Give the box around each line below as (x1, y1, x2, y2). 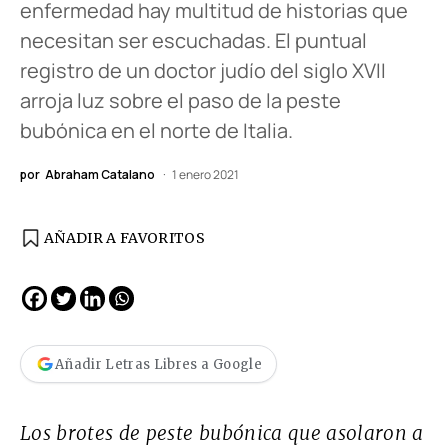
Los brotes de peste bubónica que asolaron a (20, 421, 424, 446)
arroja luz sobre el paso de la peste (20, 87, 341, 115)
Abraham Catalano (45, 166, 155, 184)
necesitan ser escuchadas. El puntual (20, 27, 367, 55)
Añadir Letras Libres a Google (55, 355, 262, 373)
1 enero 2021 (172, 166, 239, 184)
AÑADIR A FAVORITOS (44, 229, 206, 248)
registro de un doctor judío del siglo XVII (20, 57, 386, 85)
